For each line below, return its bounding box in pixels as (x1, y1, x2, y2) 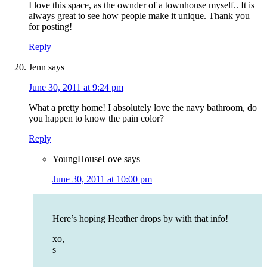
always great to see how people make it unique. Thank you (29, 11, 250, 21)
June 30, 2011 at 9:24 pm (29, 82, 123, 93)
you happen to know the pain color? (29, 113, 164, 124)
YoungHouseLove (52, 154, 122, 164)
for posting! (29, 21, 72, 32)
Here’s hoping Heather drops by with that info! (52, 213, 228, 224)
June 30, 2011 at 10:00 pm (52, 174, 152, 185)
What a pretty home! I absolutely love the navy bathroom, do (29, 103, 257, 113)
